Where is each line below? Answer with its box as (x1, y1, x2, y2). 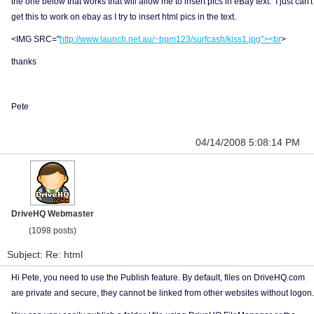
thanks (11, 57, 36, 67)
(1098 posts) (29, 226, 76, 235)
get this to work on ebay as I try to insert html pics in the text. (11, 12, 236, 22)
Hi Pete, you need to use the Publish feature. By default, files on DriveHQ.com (11, 273, 305, 282)
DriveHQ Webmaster (11, 209, 94, 219)
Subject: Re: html (7, 249, 83, 260)
